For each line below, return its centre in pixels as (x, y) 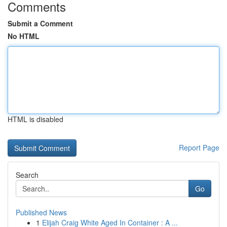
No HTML (24, 36)
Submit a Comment (40, 23)
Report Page (199, 147)
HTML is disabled (35, 119)
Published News (41, 212)
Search (27, 175)
